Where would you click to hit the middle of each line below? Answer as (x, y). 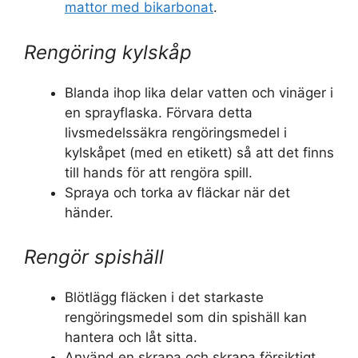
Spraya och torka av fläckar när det (177, 192)
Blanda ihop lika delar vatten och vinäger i (199, 92)
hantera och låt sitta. (131, 338)
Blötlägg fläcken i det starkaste (164, 298)
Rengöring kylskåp (108, 52)
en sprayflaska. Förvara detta (159, 112)
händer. (89, 212)
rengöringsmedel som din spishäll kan (186, 318)
